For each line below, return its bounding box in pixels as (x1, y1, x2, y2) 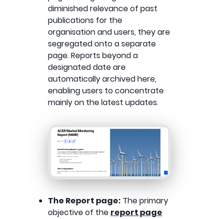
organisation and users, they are (48, 26, 170, 38)
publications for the (48, 14, 122, 26)
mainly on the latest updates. (48, 96, 158, 108)
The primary (121, 195, 168, 206)
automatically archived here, (48, 73, 156, 85)
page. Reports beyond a (48, 49, 138, 61)
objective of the (48, 206, 110, 218)
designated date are (48, 61, 126, 73)
